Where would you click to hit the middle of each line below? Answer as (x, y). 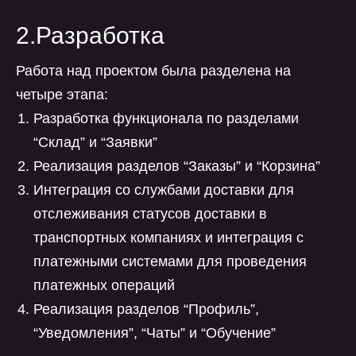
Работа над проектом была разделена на (153, 71)
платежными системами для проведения (170, 261)
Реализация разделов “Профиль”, (146, 309)
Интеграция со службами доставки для (164, 190)
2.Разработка (90, 35)
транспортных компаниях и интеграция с (168, 238)
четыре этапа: (62, 95)
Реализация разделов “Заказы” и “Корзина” (177, 166)
